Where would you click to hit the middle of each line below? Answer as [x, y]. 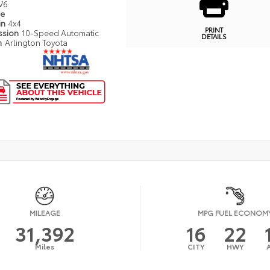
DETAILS [214, 36]
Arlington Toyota [36, 42]
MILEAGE [45, 212]
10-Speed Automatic [61, 32]
